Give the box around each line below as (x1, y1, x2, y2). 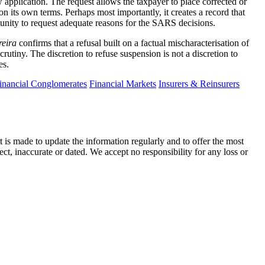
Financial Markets (89, 78, 156, 89)
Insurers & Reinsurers (159, 78, 240, 89)
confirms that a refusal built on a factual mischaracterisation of (17, 37, 249, 48)
